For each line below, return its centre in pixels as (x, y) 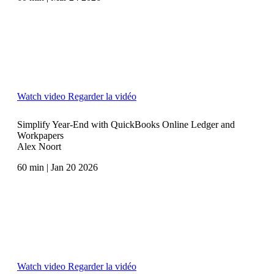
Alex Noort (39, 146)
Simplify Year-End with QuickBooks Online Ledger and (126, 124)
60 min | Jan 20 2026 (57, 167)
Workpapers (40, 135)
